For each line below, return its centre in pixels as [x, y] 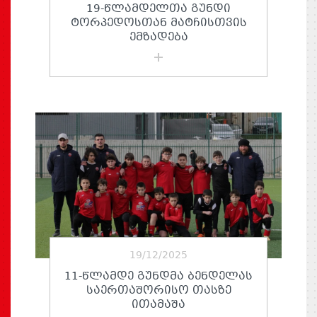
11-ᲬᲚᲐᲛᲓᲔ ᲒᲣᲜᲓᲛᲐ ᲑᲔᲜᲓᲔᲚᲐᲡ [158, 276]
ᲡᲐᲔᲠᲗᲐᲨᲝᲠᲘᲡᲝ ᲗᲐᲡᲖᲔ [158, 290]
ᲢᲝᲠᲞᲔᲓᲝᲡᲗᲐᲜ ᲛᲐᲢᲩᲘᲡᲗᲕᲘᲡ [158, 23]
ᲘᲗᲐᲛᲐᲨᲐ [158, 305]
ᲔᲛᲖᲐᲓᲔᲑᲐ [158, 37]
